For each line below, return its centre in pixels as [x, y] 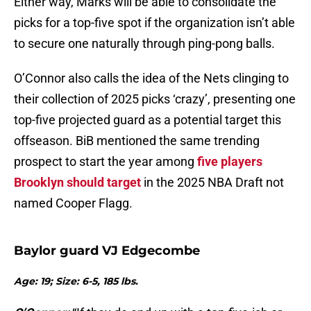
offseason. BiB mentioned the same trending [137, 141]
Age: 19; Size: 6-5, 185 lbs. [76, 281]
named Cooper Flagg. [75, 203]
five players [228, 162]
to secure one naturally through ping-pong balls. [144, 44]
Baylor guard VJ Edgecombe [107, 251]
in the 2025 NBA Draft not [212, 183]
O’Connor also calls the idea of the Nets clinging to [151, 78]
